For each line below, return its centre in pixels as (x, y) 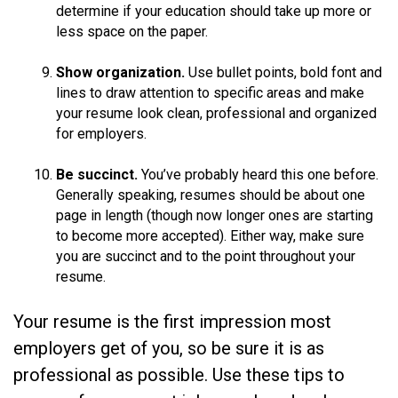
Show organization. (122, 72)
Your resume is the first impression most (172, 321)
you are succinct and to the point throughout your (206, 256)
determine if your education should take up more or (214, 11)
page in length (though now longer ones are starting (215, 215)
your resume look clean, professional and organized (216, 113)
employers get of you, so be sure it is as (169, 348)
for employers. (101, 133)
